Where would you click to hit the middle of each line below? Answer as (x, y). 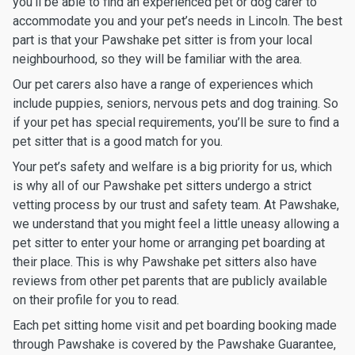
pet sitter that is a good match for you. (118, 141)
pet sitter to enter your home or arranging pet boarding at (169, 243)
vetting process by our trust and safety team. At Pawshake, (176, 205)
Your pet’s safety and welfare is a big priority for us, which (172, 167)
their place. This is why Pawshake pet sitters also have (165, 262)
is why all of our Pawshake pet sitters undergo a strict (162, 186)
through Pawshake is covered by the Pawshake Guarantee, (174, 344)
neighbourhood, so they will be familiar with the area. (157, 59)
